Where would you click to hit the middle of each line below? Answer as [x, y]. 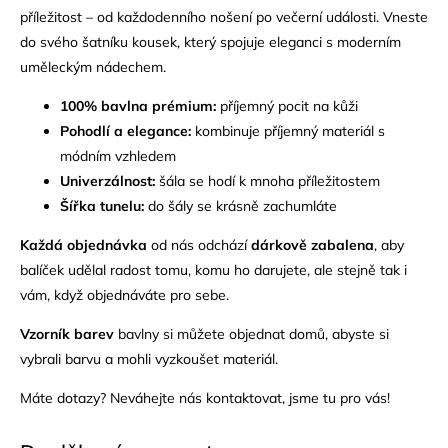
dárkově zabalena [312, 244]
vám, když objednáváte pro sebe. [124, 294]
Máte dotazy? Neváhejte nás [113, 397]
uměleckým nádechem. [93, 66]
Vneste [405, 16]
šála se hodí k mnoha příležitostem [267, 180]
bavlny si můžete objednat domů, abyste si [251, 333]
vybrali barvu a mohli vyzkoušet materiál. [151, 358]
